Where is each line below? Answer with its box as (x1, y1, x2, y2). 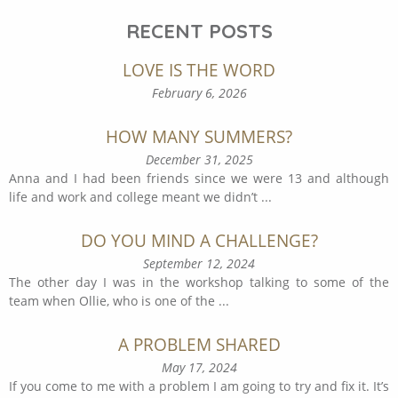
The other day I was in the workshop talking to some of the (9, 274, 389, 291)
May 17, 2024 (161, 359, 237, 377)
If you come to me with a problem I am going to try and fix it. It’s (9, 378, 389, 395)
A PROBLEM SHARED (117, 332, 281, 357)
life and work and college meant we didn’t (9, 188, 261, 206)
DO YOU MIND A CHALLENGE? (80, 228, 318, 253)
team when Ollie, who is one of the (9, 292, 219, 310)
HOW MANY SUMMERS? (106, 124, 292, 149)
